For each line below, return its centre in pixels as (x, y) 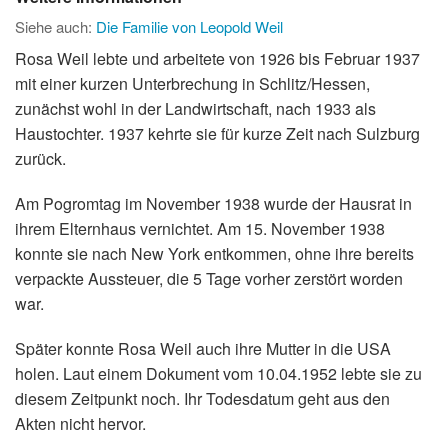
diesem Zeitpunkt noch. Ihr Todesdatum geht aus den (202, 399)
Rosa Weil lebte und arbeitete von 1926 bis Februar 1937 (217, 59)
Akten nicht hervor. (80, 424)
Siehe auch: (55, 27)
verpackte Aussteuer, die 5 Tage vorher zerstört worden (209, 279)
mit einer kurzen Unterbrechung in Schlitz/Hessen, (192, 84)
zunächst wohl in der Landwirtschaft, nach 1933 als (195, 109)
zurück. (40, 159)
